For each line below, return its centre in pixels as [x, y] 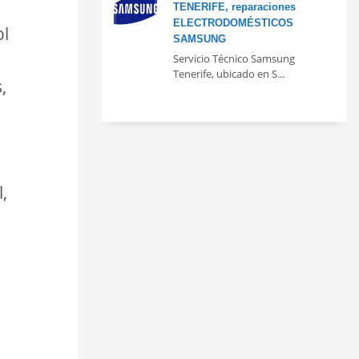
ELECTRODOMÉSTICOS [233, 22]
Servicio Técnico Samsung [234, 58]
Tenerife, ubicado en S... [229, 73]
